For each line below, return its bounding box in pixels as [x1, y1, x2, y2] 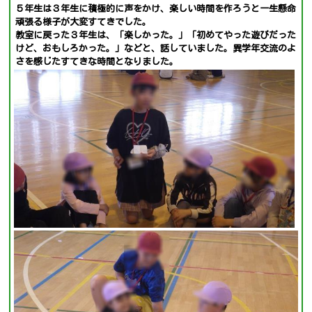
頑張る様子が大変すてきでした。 [15, 17, 151, 26]
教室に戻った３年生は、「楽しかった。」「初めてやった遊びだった [15, 31, 296, 40]
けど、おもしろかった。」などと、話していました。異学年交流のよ [15, 44, 296, 53]
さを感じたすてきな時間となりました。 [15, 57, 178, 66]
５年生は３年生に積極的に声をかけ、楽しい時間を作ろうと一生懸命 [15, 4, 296, 13]
